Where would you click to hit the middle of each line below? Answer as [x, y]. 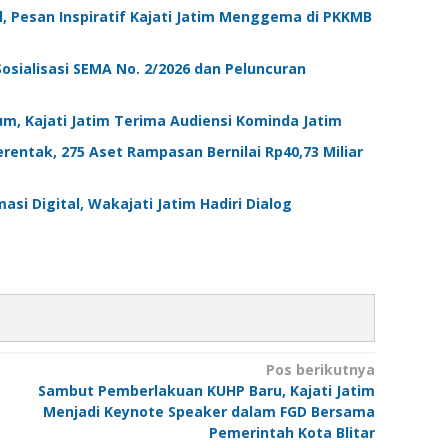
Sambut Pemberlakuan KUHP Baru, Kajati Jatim [206, 391]
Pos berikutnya [320, 370]
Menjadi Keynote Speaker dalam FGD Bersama [208, 412]
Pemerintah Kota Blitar [291, 433]
